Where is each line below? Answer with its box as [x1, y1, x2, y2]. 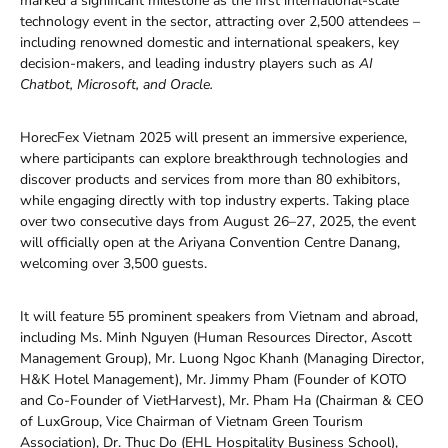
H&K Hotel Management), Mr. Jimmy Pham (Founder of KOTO [20, 369, 407, 389]
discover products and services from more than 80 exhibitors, [20, 169, 400, 189]
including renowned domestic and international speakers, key [20, 32, 399, 52]
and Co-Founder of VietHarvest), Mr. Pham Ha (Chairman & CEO [20, 390, 424, 410]
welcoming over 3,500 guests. [20, 253, 207, 273]
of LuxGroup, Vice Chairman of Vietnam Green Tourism [20, 411, 363, 431]
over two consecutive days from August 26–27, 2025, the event [20, 211, 416, 231]
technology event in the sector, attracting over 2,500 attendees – [20, 11, 420, 31]
